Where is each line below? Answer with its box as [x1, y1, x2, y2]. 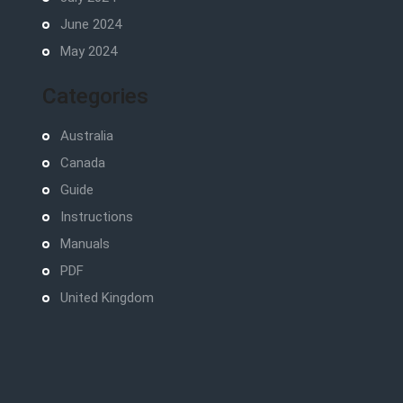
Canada [59, 155, 105, 172]
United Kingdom [59, 290, 154, 307]
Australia [59, 128, 113, 145]
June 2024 [59, 16, 121, 33]
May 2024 [59, 43, 117, 60]
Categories [41, 83, 148, 110]
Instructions [59, 209, 133, 226]
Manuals [59, 236, 110, 253]
